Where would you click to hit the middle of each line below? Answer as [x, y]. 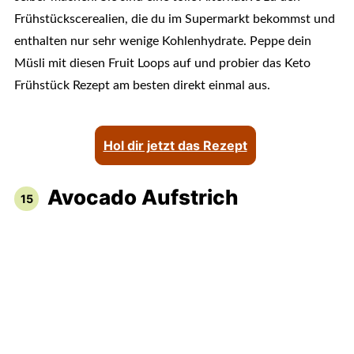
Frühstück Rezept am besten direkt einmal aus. [142, 86]
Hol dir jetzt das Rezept [175, 146]
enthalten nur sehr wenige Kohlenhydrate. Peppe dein [162, 41]
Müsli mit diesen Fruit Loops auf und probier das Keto [162, 64]
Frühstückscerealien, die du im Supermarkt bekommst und [174, 19]
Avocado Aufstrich [143, 198]
